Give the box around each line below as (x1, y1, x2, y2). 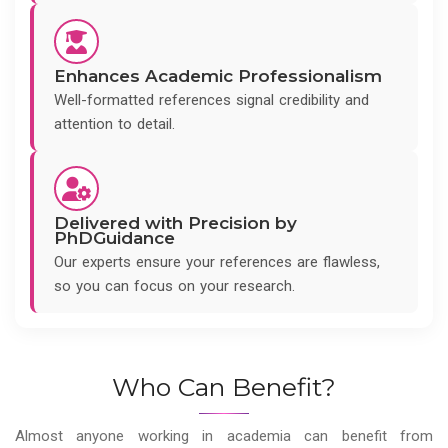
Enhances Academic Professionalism (54, 66, 382, 87)
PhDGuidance (54, 228, 175, 249)
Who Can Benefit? (112, 372, 336, 403)
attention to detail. (54, 115, 175, 134)
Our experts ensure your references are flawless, (54, 253, 380, 272)
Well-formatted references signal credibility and (54, 91, 369, 110)
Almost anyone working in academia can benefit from (15, 427, 433, 446)
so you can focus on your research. (54, 277, 295, 296)
